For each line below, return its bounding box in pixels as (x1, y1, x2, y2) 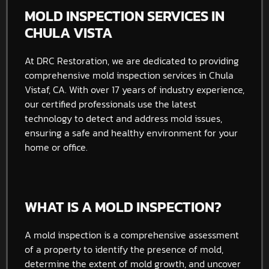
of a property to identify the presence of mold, (25, 241, 223, 256)
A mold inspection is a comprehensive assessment (25, 227, 239, 242)
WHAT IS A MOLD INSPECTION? (25, 196, 222, 217)
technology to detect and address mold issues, (25, 110, 222, 125)
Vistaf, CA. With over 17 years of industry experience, (25, 82, 244, 97)
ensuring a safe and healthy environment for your (25, 125, 238, 140)
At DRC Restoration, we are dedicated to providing (25, 53, 239, 68)
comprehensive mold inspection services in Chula (25, 67, 234, 82)
